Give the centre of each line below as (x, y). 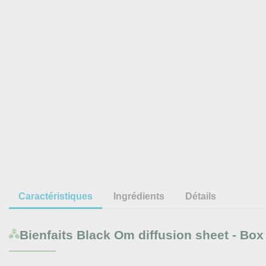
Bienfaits (46, 235)
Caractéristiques (56, 197)
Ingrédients (139, 197)
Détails (201, 197)
